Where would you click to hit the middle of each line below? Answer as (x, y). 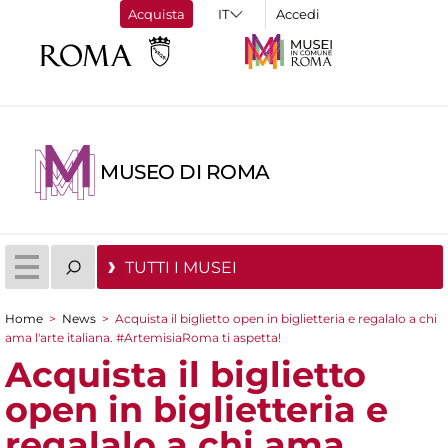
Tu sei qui (63, 339)
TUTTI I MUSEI (181, 267)
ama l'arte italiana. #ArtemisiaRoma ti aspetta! (143, 337)
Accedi (298, 14)
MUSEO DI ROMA (185, 172)
